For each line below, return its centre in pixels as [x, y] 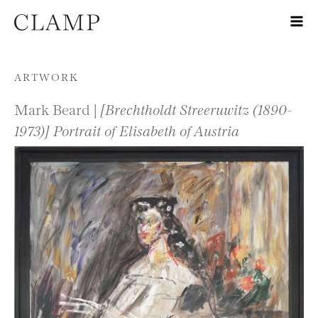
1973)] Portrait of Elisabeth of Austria [127, 130]
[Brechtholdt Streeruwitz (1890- [196, 109]
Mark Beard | [57, 109]
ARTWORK [46, 76]
